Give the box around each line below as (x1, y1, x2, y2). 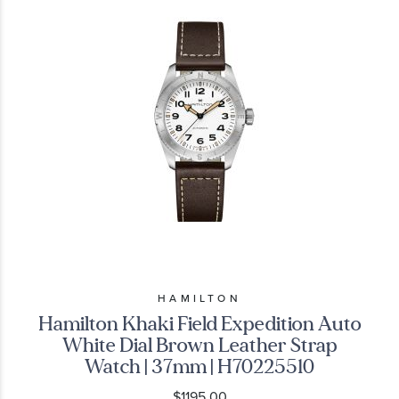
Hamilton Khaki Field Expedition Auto (37, 310, 362, 337)
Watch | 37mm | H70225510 (85, 353, 314, 379)
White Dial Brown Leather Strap (61, 331, 338, 358)
